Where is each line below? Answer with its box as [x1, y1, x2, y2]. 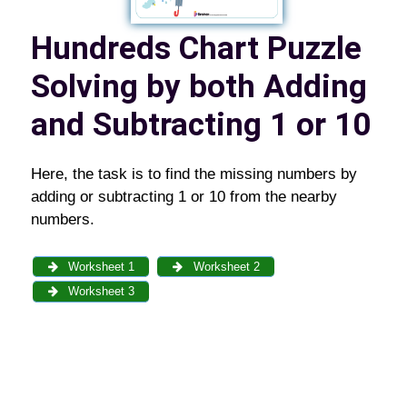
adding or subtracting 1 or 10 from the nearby [30, 188, 337, 205]
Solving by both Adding [30, 68, 367, 105]
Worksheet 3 [65, 284, 135, 299]
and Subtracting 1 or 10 [30, 106, 371, 144]
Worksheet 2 [189, 259, 260, 273]
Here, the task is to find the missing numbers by [30, 165, 357, 183]
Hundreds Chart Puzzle [30, 30, 362, 67]
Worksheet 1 [65, 259, 135, 273]
